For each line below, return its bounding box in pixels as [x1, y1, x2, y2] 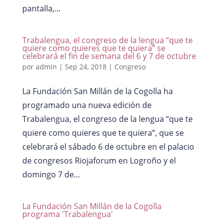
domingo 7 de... [22, 169, 80, 180]
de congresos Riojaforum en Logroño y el [22, 155, 176, 166]
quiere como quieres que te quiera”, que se [22, 127, 184, 139]
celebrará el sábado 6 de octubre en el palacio [22, 141, 194, 153]
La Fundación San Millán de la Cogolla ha [22, 86, 173, 97]
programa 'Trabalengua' [22, 209, 113, 220]
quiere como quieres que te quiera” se [22, 43, 166, 54]
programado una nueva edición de [22, 100, 152, 111]
